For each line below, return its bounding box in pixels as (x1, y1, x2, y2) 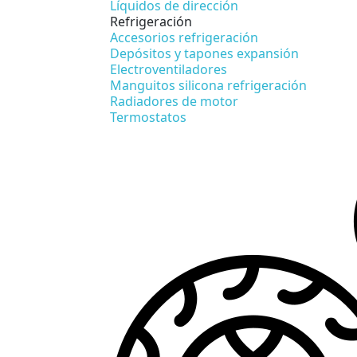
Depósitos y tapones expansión (110, 44, 299, 62)
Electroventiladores (110, 60, 227, 78)
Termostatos (110, 108, 186, 126)
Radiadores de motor (110, 92, 238, 110)
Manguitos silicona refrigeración (110, 76, 307, 94)
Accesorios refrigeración (110, 28, 258, 46)
